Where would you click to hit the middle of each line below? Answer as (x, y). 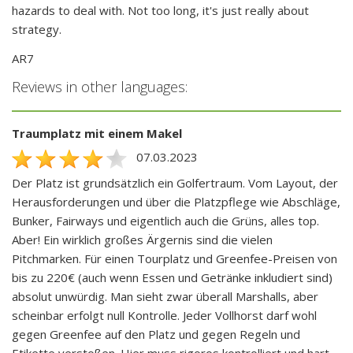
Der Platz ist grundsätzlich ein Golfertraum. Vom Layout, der (175, 182)
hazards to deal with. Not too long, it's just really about (160, 11)
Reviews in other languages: (100, 87)
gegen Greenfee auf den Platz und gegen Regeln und (156, 334)
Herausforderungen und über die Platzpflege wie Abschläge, (176, 201)
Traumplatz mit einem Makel (97, 134)
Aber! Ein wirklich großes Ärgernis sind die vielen (142, 239)
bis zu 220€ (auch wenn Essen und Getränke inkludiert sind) (172, 277)
